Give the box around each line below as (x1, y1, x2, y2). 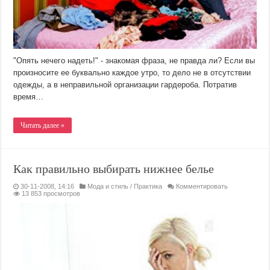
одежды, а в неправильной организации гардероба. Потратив (13, 80, 237, 89)
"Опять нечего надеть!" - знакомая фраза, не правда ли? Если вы (13, 55, 256, 65)
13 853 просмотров (22, 189, 81, 197)
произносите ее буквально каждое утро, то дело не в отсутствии (13, 67, 251, 77)
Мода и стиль (87, 182, 129, 190)
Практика (134, 182, 163, 190)
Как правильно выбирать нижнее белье (13, 162, 215, 175)
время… (13, 92, 44, 101)
